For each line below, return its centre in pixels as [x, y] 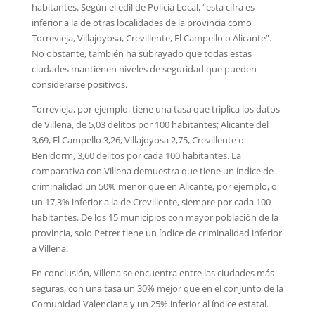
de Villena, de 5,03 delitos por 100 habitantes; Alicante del [150, 124]
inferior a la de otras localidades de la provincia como [141, 22]
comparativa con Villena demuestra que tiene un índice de [152, 171]
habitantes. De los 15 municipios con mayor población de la [155, 217]
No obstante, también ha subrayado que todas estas [141, 53]
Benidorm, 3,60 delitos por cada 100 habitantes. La [136, 155]
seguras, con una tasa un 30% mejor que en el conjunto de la [157, 288]
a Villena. [50, 248]
